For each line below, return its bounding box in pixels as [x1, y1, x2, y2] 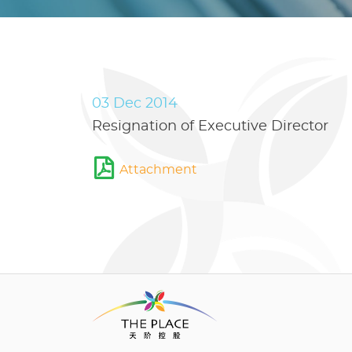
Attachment [119, 163, 197, 177]
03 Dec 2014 [92, 97, 178, 111]
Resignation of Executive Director [92, 119, 328, 134]
